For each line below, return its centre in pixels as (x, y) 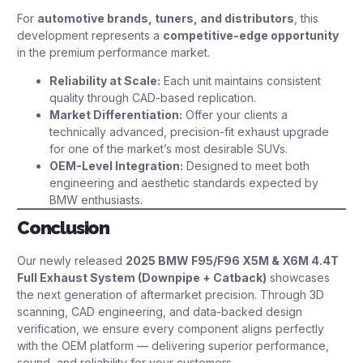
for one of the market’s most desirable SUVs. (169, 149)
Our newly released (71, 261)
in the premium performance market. (113, 52)
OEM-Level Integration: (116, 166)
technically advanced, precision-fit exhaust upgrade (189, 132)
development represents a (90, 35)
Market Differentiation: (116, 115)
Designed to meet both (246, 166)
